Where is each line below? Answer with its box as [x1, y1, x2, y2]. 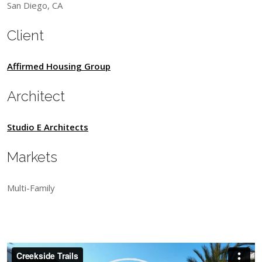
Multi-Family [7, 182, 55, 194]
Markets [7, 149, 57, 166]
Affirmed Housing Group [7, 60, 111, 72]
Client [7, 27, 44, 44]
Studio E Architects [7, 121, 88, 133]
